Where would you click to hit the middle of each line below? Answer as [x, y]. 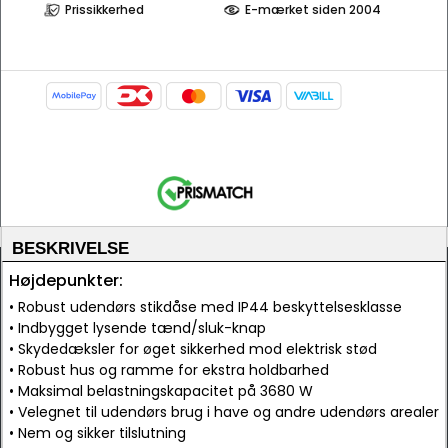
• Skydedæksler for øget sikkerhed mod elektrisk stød [193, 349]
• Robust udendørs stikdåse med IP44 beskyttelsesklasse [205, 307]
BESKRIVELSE [70, 248]
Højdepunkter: [66, 280]
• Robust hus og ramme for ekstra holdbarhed [169, 370]
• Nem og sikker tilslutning [97, 433]
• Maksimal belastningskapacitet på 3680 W [161, 391]
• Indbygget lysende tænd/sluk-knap [137, 328]
